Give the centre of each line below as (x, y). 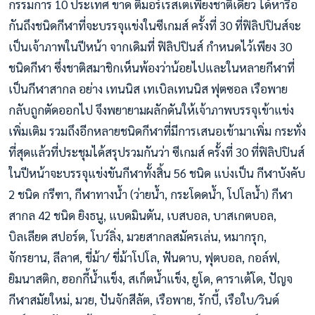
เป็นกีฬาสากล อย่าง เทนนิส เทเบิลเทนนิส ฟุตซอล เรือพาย (148, 88)
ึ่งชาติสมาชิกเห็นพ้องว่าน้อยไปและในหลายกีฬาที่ (178, 67)
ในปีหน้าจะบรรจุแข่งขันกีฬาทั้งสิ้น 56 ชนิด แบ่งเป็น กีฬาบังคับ (157, 173)
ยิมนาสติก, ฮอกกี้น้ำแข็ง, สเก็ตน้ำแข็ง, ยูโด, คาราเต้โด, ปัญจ (150, 278)
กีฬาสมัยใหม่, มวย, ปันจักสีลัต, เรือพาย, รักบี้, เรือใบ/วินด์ (144, 299)
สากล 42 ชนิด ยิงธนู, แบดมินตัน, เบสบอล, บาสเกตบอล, (142, 215)
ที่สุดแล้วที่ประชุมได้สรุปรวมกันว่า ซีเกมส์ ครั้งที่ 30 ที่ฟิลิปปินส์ (156, 152)
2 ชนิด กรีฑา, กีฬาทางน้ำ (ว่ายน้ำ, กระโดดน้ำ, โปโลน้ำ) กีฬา (150, 194)
